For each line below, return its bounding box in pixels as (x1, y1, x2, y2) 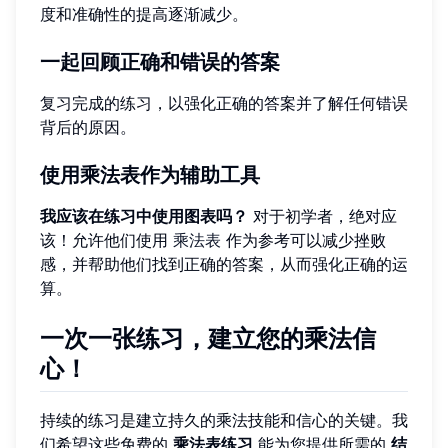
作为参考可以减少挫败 (221, 229, 386, 250)
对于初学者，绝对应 (248, 205, 397, 226)
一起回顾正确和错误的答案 (40, 49, 280, 74)
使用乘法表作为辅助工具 (40, 162, 260, 187)
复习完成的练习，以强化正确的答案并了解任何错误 (40, 92, 408, 113)
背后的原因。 (40, 116, 136, 137)
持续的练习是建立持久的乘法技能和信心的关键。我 (40, 409, 408, 430)
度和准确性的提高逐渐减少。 (40, 3, 248, 24)
